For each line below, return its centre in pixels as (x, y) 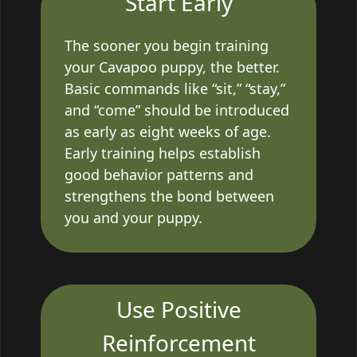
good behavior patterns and (159, 174)
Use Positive (178, 309)
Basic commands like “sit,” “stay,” (175, 88)
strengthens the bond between (169, 196)
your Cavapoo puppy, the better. (172, 67)
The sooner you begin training (167, 45)
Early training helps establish (163, 153)
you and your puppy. (133, 217)
